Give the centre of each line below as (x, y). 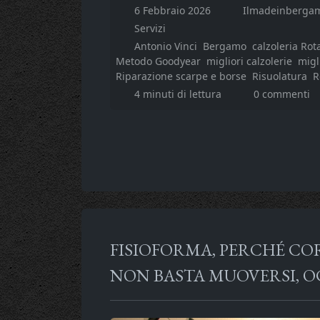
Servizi (150, 28)
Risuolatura (280, 76)
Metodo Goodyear (158, 61)
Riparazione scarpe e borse (181, 76)
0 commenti (282, 94)
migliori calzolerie (249, 61)
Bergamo (224, 46)
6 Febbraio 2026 (174, 10)
